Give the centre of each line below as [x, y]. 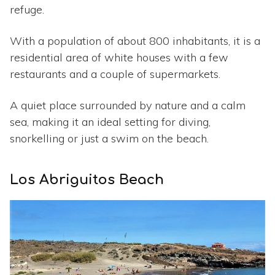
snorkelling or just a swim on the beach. [109, 139]
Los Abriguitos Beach [87, 180]
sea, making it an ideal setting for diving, [110, 122]
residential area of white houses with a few [119, 58]
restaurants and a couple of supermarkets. [115, 74]
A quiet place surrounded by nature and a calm [128, 106]
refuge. [27, 10]
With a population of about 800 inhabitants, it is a [135, 41]
